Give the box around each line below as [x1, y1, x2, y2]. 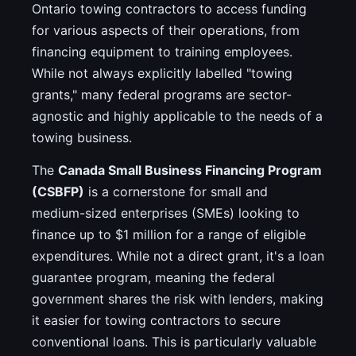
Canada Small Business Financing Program [58, 162, 322, 179]
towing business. [32, 130, 132, 146]
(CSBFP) [32, 184, 84, 200]
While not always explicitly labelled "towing [32, 65, 292, 82]
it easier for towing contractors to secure [32, 312, 281, 329]
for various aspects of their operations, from [32, 22, 300, 39]
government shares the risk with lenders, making [32, 291, 323, 308]
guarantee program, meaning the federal [32, 269, 275, 286]
